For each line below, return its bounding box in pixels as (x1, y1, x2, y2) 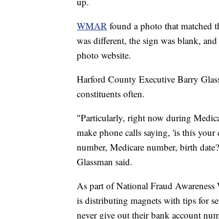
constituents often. (77, 88, 145, 100)
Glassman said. (77, 155, 132, 168)
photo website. (77, 49, 131, 62)
